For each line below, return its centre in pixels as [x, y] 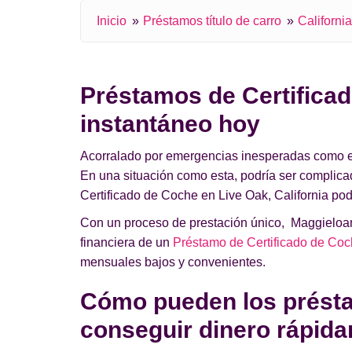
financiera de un [126, 242]
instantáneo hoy [170, 124]
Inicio [112, 21]
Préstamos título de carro [212, 21]
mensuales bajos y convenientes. [173, 262]
